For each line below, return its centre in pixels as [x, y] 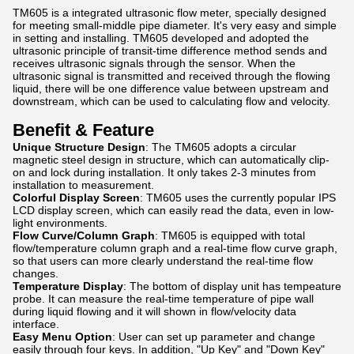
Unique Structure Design [79, 147]
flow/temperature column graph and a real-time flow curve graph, [175, 248]
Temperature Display [68, 286]
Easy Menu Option [62, 337]
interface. [36, 324]
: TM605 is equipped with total [230, 235]
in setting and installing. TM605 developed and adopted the [161, 38]
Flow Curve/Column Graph [84, 235]
